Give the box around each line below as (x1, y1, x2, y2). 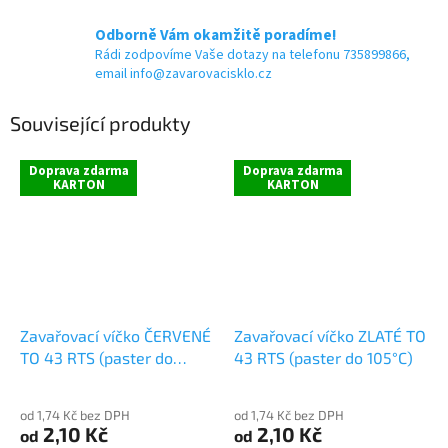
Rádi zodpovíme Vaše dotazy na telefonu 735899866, (95, 45, 410, 66)
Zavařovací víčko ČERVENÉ (20, 326, 211, 346)
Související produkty (10, 110, 191, 135)
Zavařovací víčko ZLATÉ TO (234, 326, 426, 346)
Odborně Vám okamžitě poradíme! (95, 24, 337, 47)
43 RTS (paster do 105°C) (234, 348, 413, 368)
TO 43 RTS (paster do (20, 348, 173, 368)
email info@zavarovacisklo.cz (95, 64, 272, 85)
